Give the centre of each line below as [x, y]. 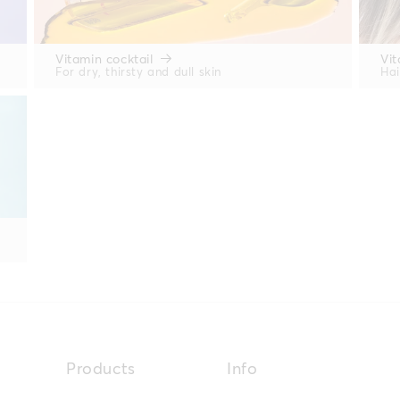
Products [101, 369]
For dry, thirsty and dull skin [138, 73]
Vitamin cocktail [104, 60]
